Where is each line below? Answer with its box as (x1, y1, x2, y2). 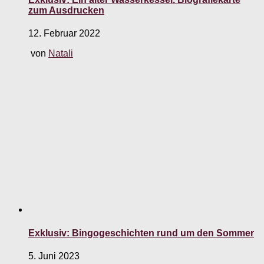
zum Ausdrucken (28, 5, 104, 16)
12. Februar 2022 (28, 28, 100, 39)
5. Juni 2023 (28, 250, 80, 261)
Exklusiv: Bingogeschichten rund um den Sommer (28, 227, 254, 238)
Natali (48, 48, 73, 59)
